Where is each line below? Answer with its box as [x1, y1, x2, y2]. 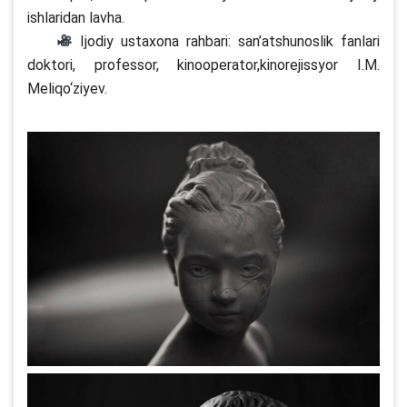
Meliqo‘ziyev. [27, 79, 107, 97]
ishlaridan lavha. [27, 8, 124, 26]
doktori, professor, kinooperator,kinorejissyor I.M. [27, 55, 380, 74]
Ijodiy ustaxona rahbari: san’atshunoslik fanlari [73, 32, 381, 50]
